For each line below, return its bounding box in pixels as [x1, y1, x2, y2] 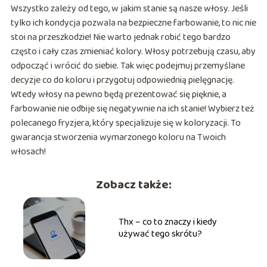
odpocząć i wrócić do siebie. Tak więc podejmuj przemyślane [10, 58, 245, 73]
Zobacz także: [95, 175, 172, 194]
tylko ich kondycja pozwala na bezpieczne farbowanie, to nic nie [10, 15, 256, 30]
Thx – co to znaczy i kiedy [118, 214, 217, 229]
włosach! [10, 144, 46, 159]
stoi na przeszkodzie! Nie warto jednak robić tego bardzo [10, 29, 231, 45]
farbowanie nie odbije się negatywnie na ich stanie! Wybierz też [10, 101, 254, 116]
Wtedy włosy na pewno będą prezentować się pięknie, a [10, 86, 226, 102]
